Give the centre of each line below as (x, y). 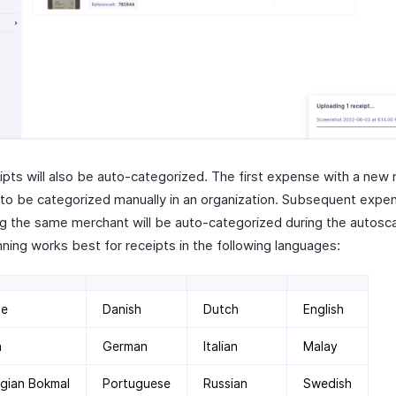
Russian (225, 383)
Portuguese (137, 383)
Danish (122, 308)
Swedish (327, 383)
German (125, 346)
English (324, 308)
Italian (221, 346)
